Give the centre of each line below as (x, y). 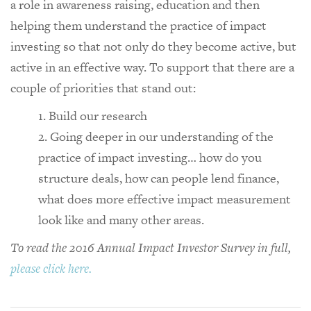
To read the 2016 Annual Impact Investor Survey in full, (151, 247)
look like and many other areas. (121, 219)
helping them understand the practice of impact (138, 25)
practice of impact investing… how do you (150, 157)
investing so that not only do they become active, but (153, 46)
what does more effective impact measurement (165, 199)
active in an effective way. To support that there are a (152, 67)
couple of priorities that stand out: (103, 87)
